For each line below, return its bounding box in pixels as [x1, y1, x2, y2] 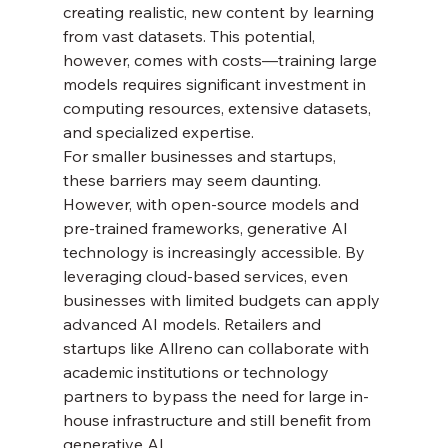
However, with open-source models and [62, 194, 363, 214]
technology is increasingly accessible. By [62, 242, 369, 262]
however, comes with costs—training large [62, 50, 381, 70]
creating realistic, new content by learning [62, 2, 378, 22]
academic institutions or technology [62, 362, 333, 382]
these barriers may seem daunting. [62, 170, 325, 190]
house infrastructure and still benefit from [62, 410, 375, 430]
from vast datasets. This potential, [62, 26, 319, 46]
